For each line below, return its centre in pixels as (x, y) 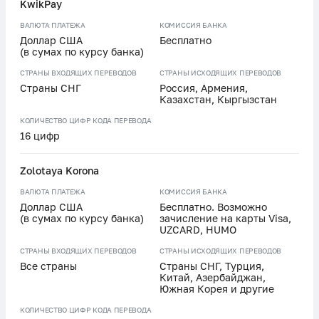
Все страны (48, 266)
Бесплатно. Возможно (213, 207)
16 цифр (40, 136)
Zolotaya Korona (59, 171)
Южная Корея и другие (217, 289)
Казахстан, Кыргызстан (218, 100)
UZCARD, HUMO (198, 230)
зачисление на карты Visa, (225, 219)
